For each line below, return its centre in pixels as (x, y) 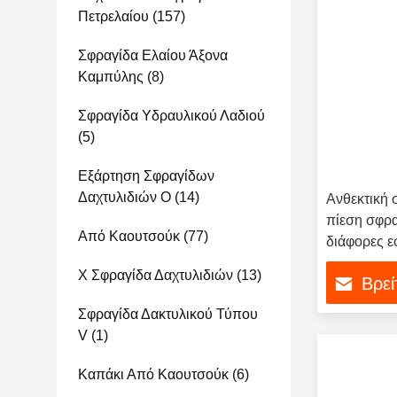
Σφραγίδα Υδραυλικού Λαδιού (171, 116)
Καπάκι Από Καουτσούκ (153, 374)
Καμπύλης (111, 77)
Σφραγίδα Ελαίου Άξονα (153, 55)
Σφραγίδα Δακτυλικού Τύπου (168, 314)
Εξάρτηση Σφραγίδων (146, 176)
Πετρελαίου (113, 16)
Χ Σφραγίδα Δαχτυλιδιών (156, 275)
